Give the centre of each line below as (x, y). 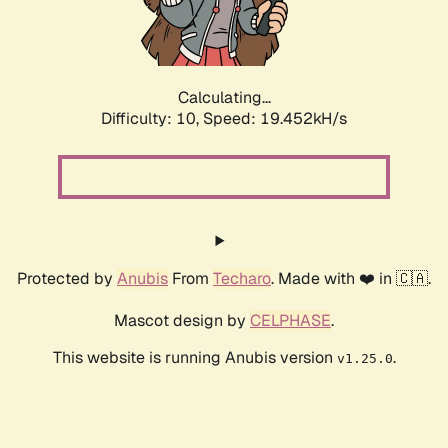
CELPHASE (290, 321)
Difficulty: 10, (152, 119)
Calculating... (224, 98)
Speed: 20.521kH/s (275, 119)
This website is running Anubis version (194, 358)
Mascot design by (182, 321)
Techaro (242, 279)
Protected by (67, 279)
